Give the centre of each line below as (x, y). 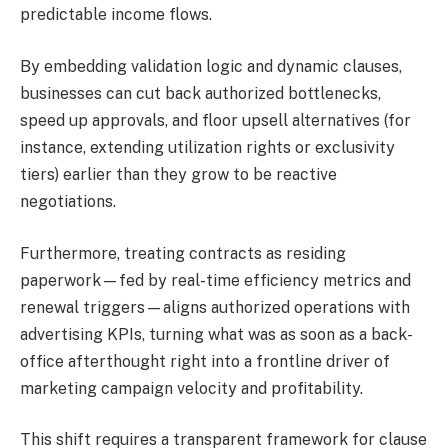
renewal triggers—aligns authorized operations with (215, 307)
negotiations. (68, 202)
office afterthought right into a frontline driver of (205, 361)
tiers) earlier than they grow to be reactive (178, 175)
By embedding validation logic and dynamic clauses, (211, 67)
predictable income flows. (116, 15)
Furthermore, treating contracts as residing (183, 253)
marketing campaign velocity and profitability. (191, 388)
